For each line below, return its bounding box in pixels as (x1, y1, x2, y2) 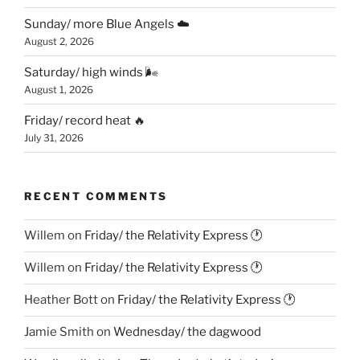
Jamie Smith (24, 325, 94, 340)
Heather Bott (24, 292, 98, 308)
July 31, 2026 (24, 131, 84, 144)
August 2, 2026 (24, 35, 94, 47)
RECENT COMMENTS (24, 190, 168, 203)
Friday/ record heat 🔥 (24, 112, 145, 128)
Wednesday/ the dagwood (113, 325, 261, 340)
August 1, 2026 (24, 83, 93, 96)
